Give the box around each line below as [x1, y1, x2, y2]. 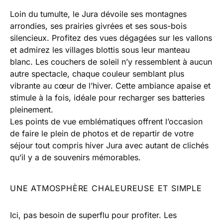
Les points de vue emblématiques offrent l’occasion [10, 116, 203, 127]
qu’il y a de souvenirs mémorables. [10, 152, 141, 163]
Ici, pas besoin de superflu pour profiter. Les [10, 210, 177, 221]
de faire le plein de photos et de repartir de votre [10, 128, 194, 139]
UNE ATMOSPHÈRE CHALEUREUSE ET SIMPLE [10, 183, 202, 194]
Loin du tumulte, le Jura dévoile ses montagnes [10, 9, 187, 19]
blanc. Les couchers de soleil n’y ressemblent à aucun [10, 57, 212, 67]
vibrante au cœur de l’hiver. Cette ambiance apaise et [10, 81, 211, 91]
